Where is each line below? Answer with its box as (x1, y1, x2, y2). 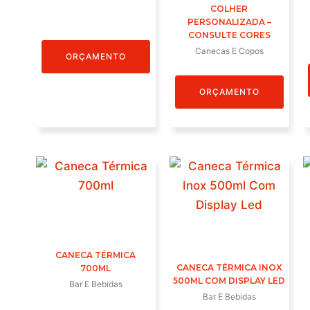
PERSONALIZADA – (187, 17, 271, 28)
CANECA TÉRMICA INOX (176, 262, 282, 273)
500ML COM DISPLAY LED (173, 275, 286, 286)
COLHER (210, 3, 248, 15)
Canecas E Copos (194, 46, 264, 57)
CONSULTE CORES (188, 30, 271, 41)
